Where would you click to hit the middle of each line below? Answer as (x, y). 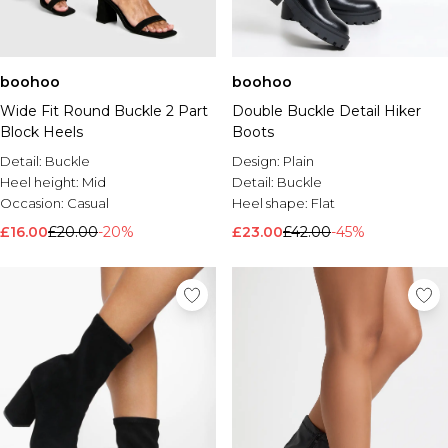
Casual (88, 203)
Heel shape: (271, 203)
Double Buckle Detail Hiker (326, 111)
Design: (257, 161)
